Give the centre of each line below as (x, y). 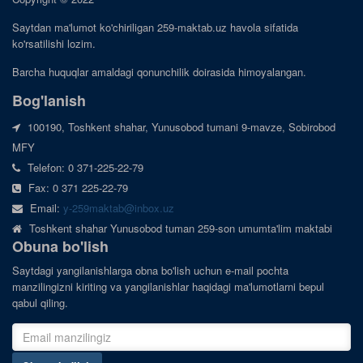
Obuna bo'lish (60, 246)
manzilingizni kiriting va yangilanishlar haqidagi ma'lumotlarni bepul (168, 286)
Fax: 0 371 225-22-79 (77, 188)
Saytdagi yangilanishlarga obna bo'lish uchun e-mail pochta (150, 270)
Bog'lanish (49, 100)
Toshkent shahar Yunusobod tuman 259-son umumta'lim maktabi (179, 228)
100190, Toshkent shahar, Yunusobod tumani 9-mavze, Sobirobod (180, 127)
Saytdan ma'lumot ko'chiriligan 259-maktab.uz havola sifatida (155, 27)
